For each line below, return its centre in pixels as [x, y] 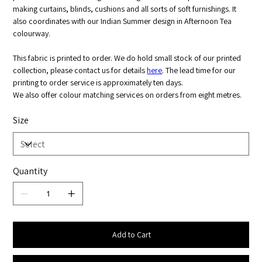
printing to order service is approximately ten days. [98, 83]
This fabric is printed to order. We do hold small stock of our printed [127, 58]
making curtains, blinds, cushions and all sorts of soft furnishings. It [125, 9]
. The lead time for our [199, 70]
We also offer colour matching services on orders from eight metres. [127, 95]
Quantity [30, 171]
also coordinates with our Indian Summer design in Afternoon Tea [123, 21]
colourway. [32, 34]
